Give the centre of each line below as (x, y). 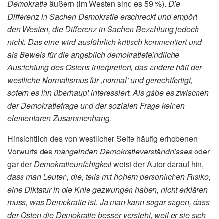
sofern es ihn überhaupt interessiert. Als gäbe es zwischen (108, 93)
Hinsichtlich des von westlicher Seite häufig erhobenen (102, 139)
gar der (21, 164)
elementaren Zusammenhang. (59, 118)
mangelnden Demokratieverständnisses (124, 152)
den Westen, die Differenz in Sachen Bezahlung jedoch (103, 29)
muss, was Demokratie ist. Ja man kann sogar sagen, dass (109, 202)
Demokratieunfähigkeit (74, 164)
